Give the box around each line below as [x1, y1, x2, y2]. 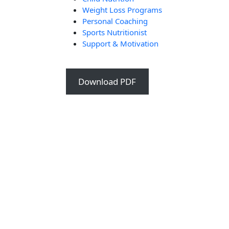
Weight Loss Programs [82, 4, 162, 15]
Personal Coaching [82, 15, 148, 26]
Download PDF [78, 76, 136, 88]
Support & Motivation [82, 38, 158, 49]
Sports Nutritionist [82, 27, 147, 37]
